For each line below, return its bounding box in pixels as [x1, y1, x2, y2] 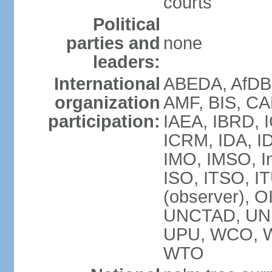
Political [92, 15, 160, 34]
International [53, 74, 160, 93]
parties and [66, 33, 160, 53]
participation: [47, 112, 160, 131]
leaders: [92, 52, 160, 72]
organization [54, 93, 160, 112]
